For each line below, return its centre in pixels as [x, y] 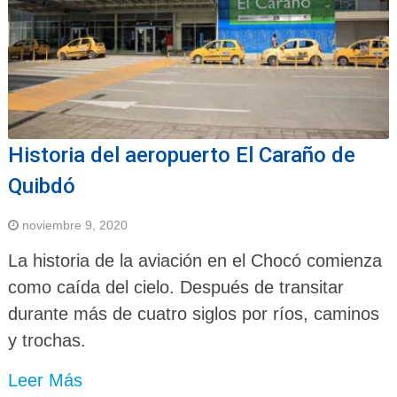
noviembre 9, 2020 [74, 226]
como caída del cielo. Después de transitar [175, 288]
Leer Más [45, 381]
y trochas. [47, 341]
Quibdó [41, 187]
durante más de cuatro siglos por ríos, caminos [193, 314]
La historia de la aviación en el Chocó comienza [195, 261]
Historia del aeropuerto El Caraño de [181, 156]
